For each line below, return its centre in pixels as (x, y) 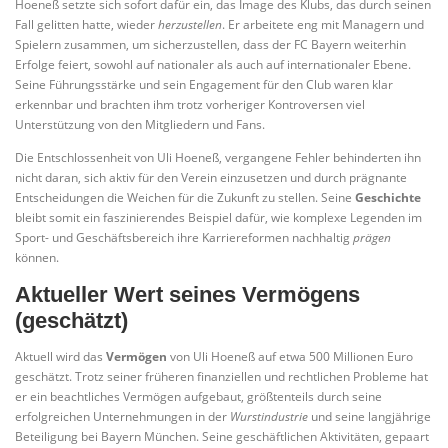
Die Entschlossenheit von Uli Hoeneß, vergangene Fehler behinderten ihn (218, 158)
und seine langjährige (369, 416)
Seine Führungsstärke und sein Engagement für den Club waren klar (204, 85)
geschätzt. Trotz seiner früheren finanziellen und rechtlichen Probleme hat (221, 376)
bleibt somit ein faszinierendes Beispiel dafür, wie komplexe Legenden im (218, 218)
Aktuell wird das (60, 356)
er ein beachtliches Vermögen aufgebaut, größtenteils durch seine (198, 396)
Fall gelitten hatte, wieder (86, 25)
